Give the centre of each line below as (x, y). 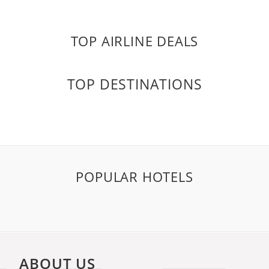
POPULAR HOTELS (134, 177)
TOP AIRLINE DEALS (134, 41)
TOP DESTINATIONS (134, 84)
